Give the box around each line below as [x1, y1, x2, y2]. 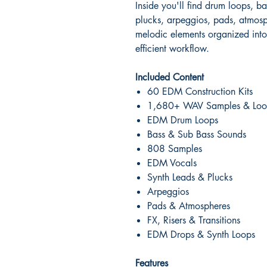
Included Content [135, 70, 204, 83]
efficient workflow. [135, 42, 209, 55]
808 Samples [147, 142, 202, 155]
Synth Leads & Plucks [147, 170, 232, 184]
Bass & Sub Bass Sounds [147, 128, 246, 141]
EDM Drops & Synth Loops [147, 228, 255, 241]
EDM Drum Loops [147, 113, 218, 126]
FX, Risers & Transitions [147, 213, 240, 226]
